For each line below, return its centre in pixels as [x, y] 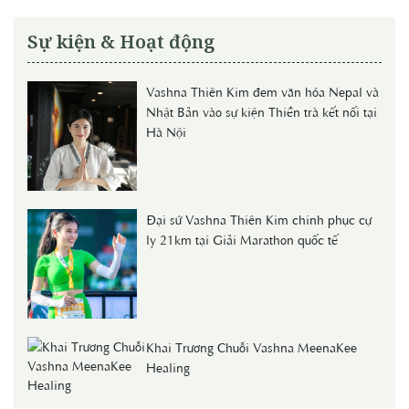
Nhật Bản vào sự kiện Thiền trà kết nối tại [262, 112]
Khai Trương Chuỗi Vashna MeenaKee [252, 347]
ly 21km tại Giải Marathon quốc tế [242, 240]
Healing [168, 367]
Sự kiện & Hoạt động [121, 42]
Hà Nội [166, 132]
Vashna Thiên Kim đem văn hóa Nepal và [262, 92]
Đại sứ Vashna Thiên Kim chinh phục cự [259, 220]
